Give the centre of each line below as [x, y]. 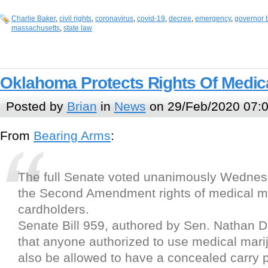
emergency [213, 19]
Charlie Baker [33, 19]
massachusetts [36, 28]
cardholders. [54, 209]
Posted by [36, 106]
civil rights [75, 19]
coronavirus [114, 19]
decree [180, 19]
